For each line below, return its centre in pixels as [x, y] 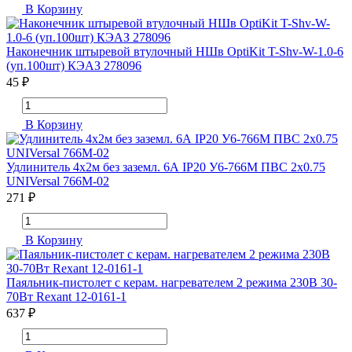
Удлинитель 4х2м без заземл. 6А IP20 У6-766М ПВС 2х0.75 [166, 167]
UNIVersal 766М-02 [58, 181]
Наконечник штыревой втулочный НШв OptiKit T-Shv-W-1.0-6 [175, 52]
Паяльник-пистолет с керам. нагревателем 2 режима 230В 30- [172, 283]
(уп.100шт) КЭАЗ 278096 [74, 66]
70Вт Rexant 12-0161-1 [66, 297]
